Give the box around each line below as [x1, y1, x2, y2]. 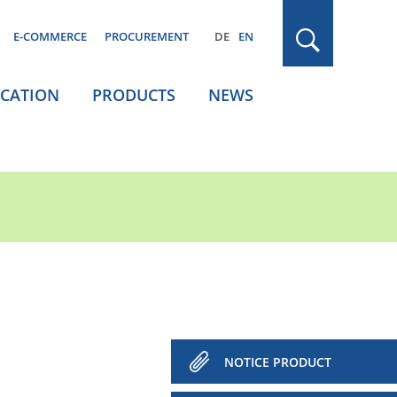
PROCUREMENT [105, 28, 189, 44]
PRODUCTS [92, 84, 175, 105]
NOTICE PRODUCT [224, 354, 331, 370]
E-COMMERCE [13, 28, 87, 44]
